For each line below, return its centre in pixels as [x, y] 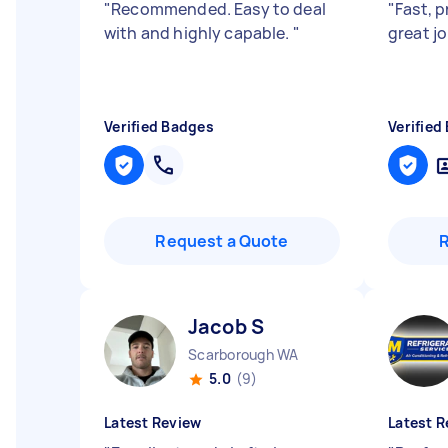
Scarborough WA [243, 354]
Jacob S [226, 326]
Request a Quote [222, 241]
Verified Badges [159, 126]
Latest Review [153, 422]
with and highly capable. [198, 33]
